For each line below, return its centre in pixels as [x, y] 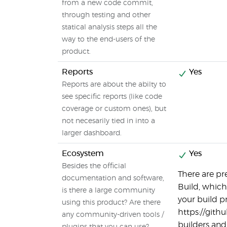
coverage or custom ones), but [114, 109]
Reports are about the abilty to [114, 85]
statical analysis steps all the [109, 27]
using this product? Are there [111, 203]
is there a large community [108, 191]
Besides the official [94, 166]
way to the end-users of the [108, 40]
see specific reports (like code [112, 97]
